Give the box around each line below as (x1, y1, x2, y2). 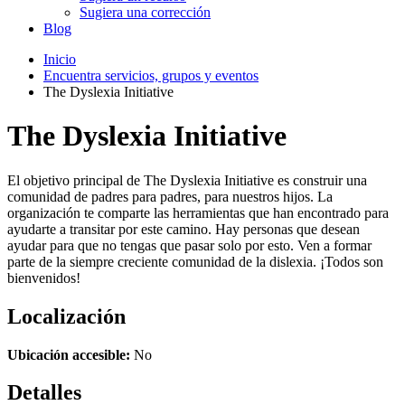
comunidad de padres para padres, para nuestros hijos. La (7, 188, 333, 204)
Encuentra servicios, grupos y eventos (43, 67, 259, 83)
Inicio (43, 51, 76, 67)
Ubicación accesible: (7, 346, 130, 363)
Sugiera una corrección (80, 4, 211, 20)
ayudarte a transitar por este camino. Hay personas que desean (7, 221, 360, 237)
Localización (7, 304, 126, 328)
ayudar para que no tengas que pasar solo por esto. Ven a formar (7, 237, 372, 253)
